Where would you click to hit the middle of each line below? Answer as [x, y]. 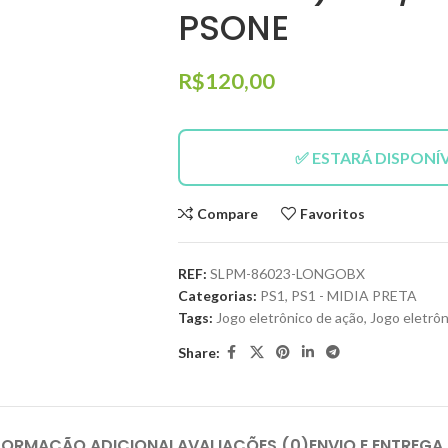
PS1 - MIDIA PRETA [353, 295]
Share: [198, 352]
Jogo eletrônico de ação [289, 317]
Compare [228, 213]
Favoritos [333, 213]
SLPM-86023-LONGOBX [287, 273]
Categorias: [217, 295]
